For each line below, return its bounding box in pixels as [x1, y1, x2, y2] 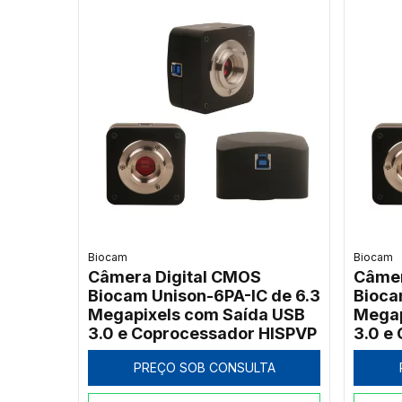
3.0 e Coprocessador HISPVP [88, 324, 317, 344]
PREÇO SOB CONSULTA [133, 360, 275, 376]
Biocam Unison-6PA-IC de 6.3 [88, 286, 320, 306]
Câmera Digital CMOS [88, 267, 261, 287]
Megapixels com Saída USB [88, 305, 305, 325]
